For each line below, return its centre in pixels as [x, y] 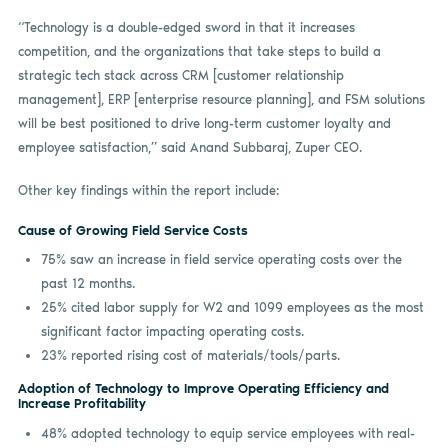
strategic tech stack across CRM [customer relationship [180, 75]
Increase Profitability [81, 404]
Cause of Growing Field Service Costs [132, 230]
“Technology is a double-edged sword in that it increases [186, 27]
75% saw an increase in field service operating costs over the [221, 260]
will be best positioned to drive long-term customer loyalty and [204, 123]
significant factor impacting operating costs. [172, 332]
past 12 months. [87, 284]
